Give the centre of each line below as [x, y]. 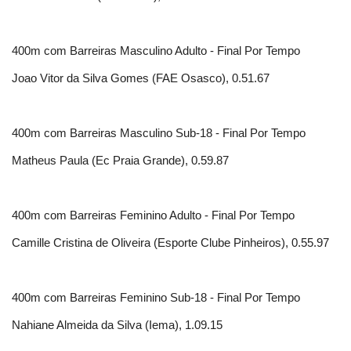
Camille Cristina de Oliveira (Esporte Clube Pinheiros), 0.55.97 [170, 243]
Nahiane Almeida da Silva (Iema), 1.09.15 [117, 325]
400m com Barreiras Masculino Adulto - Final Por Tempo [156, 51]
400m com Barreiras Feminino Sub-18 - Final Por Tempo [156, 298]
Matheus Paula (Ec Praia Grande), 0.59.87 [120, 161]
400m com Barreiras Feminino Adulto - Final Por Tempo [153, 215]
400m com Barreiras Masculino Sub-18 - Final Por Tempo [159, 133]
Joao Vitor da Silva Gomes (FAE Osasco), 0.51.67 [141, 78]
